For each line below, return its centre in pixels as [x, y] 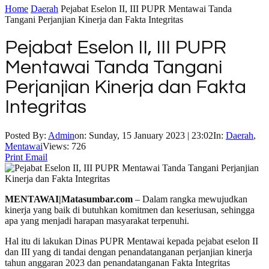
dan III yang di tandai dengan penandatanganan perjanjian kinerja [128, 252]
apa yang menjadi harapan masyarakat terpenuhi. [97, 220]
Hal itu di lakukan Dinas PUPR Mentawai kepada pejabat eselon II [131, 241]
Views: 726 [64, 146]
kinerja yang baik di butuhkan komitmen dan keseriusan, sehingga [130, 210]
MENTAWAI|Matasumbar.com [69, 199]
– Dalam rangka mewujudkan [190, 199]
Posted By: [26, 135]
